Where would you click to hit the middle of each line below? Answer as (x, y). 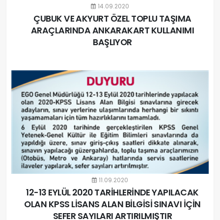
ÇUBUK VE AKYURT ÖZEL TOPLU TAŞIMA (112, 18)
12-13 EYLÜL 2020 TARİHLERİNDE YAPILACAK (112, 192)
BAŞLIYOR (112, 42)
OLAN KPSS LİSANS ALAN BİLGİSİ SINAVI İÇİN (112, 204)
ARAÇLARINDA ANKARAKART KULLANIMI (112, 30)
